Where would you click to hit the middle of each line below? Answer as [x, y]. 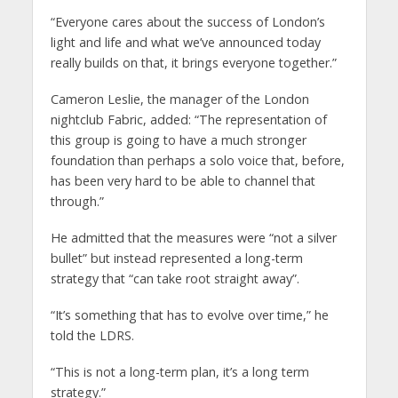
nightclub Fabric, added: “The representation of [188, 120]
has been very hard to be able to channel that [183, 181]
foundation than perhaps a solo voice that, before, [197, 161]
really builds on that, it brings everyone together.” [193, 63]
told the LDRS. [92, 335]
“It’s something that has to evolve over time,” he [189, 314]
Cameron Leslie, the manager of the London [179, 99]
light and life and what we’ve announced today [185, 43]
